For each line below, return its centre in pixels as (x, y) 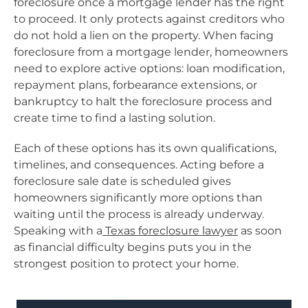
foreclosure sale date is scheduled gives (122, 181)
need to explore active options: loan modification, (149, 68)
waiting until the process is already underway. (139, 214)
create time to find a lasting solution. (114, 118)
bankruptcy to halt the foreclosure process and (143, 101)
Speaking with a (58, 230)
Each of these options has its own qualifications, (145, 148)
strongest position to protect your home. (126, 263)
